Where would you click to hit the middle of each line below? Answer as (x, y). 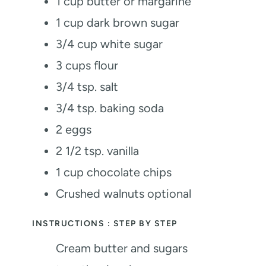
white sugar (132, 44)
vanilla (123, 151)
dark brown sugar (133, 23)
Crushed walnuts (100, 194)
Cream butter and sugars (122, 248)
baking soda (132, 108)
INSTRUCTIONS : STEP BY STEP (105, 224)
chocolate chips (129, 172)
